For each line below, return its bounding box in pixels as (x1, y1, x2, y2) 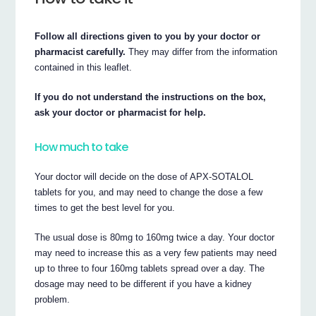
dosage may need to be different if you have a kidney (35, 278, 253, 289)
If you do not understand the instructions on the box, (35, 91, 267, 102)
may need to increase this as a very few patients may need (35, 247, 277, 258)
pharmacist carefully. (35, 46, 126, 57)
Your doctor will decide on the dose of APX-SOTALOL (35, 171, 254, 182)
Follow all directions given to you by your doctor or (35, 30, 261, 42)
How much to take (35, 139, 128, 156)
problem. (35, 293, 71, 305)
